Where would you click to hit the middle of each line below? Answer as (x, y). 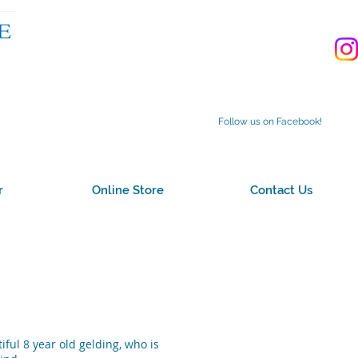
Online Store (128, 190)
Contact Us (281, 190)
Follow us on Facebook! (270, 121)
